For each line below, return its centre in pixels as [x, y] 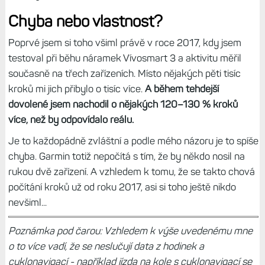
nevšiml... [27, 202]
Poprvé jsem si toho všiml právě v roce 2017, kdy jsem [125, 42]
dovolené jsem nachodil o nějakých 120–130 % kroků [123, 104]
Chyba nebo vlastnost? [85, 21]
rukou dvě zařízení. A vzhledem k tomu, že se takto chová [131, 171]
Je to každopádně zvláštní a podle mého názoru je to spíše [133, 140]
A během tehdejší [182, 88]
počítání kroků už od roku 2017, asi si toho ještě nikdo [122, 187]
